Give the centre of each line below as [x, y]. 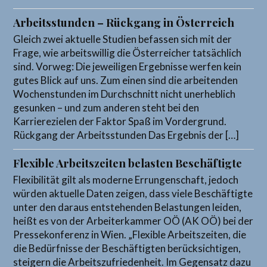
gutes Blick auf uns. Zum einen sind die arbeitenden [126, 80]
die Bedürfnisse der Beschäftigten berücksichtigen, [127, 248]
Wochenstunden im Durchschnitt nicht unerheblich [125, 94]
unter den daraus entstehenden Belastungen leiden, [128, 207]
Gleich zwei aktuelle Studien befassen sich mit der [123, 39]
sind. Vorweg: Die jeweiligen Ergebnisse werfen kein [128, 66]
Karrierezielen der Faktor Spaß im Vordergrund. [120, 121]
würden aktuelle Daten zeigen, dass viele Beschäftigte [133, 193]
